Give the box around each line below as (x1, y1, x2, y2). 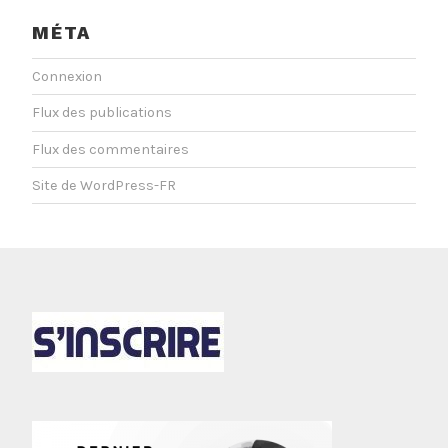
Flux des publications (32, 104, 172, 122)
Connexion (32, 68, 102, 86)
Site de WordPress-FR (32, 177, 176, 195)
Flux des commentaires (32, 140, 189, 158)
